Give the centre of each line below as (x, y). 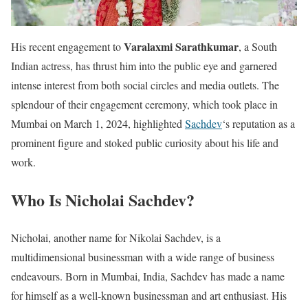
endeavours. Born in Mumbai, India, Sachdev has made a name (148, 276)
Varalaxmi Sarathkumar (181, 47)
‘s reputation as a (258, 124)
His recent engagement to (67, 47)
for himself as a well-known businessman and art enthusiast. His (149, 295)
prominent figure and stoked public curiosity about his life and (145, 143)
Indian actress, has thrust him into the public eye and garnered (144, 66)
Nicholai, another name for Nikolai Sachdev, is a (116, 238)
